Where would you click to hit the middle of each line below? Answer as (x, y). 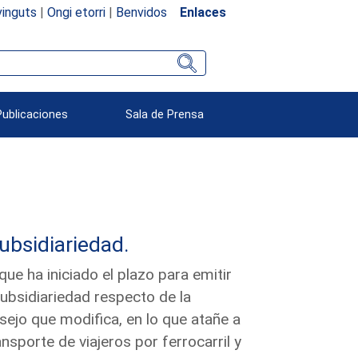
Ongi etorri (76, 12)
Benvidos (141, 12)
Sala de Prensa (165, 114)
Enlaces (203, 12)
